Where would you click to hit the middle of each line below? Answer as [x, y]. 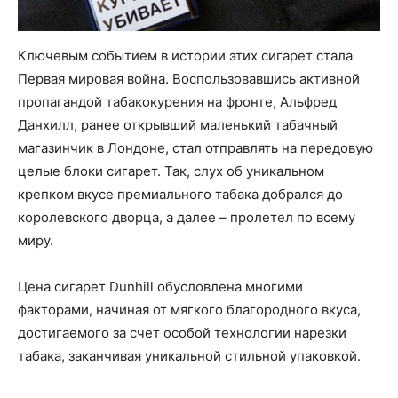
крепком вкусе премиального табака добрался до [180, 195]
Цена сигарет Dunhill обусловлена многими [160, 287]
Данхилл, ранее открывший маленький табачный [178, 125]
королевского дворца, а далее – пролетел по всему [187, 218]
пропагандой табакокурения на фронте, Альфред [177, 102]
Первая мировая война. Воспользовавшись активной [189, 79]
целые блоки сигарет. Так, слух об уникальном [171, 171]
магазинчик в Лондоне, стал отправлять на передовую [195, 148]
